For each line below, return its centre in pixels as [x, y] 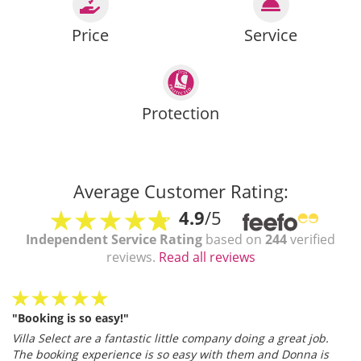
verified [311, 239]
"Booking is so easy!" [71, 317]
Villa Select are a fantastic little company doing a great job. [170, 338]
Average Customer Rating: [180, 191]
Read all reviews [207, 257]
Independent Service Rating [114, 239]
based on [234, 239]
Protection [180, 113]
